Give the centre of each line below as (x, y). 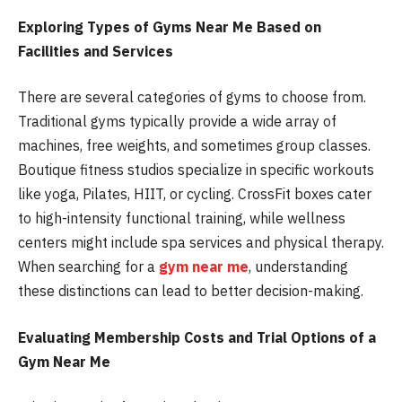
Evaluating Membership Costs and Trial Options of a (197, 337)
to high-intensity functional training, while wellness (182, 218)
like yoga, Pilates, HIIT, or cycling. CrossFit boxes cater (195, 194)
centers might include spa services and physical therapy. (201, 243)
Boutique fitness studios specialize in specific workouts (196, 170)
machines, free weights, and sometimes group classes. (194, 146)
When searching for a (88, 267)
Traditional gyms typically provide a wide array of (177, 122)
